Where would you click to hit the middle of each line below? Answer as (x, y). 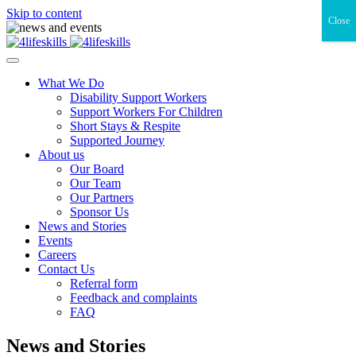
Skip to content (44, 13)
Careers (57, 255)
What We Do (71, 83)
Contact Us (66, 269)
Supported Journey (117, 140)
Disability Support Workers (138, 97)
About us (61, 155)
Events (55, 240)
